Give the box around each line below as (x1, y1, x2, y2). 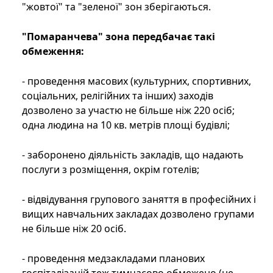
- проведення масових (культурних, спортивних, (22, 74, 251, 88)
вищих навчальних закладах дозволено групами (22, 207, 254, 221)
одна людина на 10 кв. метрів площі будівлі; (22, 118, 230, 132)
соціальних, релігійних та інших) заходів (22, 89, 213, 103)
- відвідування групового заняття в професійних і (22, 193, 256, 207)
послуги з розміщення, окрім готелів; (22, 163, 199, 177)
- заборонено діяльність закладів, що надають (22, 148, 244, 162)
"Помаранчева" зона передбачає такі (22, 30, 215, 44)
